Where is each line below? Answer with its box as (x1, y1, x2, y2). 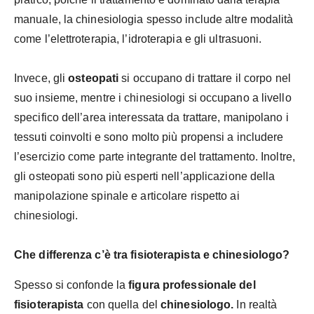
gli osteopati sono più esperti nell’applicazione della (14, 170, 275, 183)
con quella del (83, 299, 161, 311)
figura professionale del (128, 279, 256, 292)
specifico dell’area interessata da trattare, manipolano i (14, 111, 289, 124)
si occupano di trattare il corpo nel (118, 72, 291, 85)
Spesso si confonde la (14, 279, 129, 292)
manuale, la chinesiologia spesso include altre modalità (14, 13, 294, 26)
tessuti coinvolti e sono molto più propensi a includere (14, 131, 284, 144)
